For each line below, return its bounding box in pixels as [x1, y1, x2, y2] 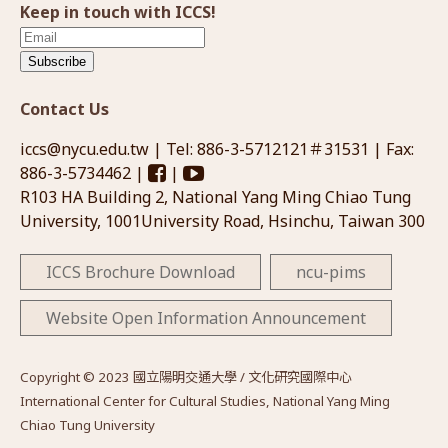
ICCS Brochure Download [46, 260, 235, 283]
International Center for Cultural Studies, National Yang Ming [20, 391, 390, 410]
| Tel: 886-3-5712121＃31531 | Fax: [149, 137, 414, 160]
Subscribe [28, 53, 86, 69]
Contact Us [20, 97, 109, 120]
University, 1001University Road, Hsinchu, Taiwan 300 [20, 209, 425, 232]
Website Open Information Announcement [46, 306, 366, 329]
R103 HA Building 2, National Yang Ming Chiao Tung [20, 185, 411, 208]
